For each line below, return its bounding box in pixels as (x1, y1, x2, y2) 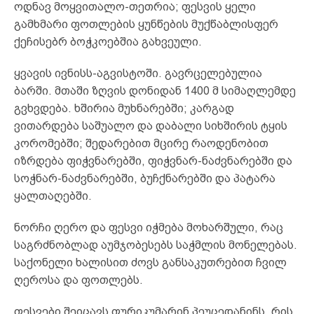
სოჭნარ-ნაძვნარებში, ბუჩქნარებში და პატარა (14, 172, 275, 184)
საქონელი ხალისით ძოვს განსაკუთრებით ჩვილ (14, 256, 287, 268)
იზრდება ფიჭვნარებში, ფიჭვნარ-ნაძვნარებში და (14, 154, 292, 167)
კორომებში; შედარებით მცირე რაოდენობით (14, 137, 268, 149)
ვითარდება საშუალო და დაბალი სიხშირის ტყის (14, 119, 287, 132)
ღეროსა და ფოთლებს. (14, 273, 143, 286)
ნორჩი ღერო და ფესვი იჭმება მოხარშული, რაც (14, 221, 283, 233)
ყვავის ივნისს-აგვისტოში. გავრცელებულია (14, 67, 262, 79)
